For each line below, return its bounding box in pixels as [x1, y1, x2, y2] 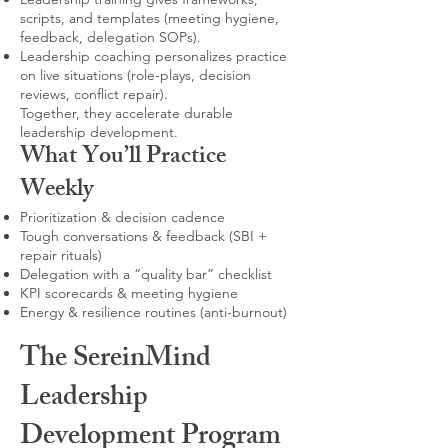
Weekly [20, 170, 94, 212]
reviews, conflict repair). [20, 85, 168, 103]
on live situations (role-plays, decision [20, 66, 251, 84]
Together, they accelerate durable [20, 104, 233, 122]
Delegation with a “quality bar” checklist [20, 265, 272, 283]
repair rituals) [20, 246, 102, 264]
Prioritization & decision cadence [20, 208, 225, 226]
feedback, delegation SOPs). [20, 28, 201, 46]
